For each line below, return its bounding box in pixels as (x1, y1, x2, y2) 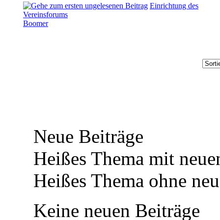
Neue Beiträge (28, 125, 143, 147)
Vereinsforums (23, 10, 68, 19)
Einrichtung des (150, 1, 198, 10)
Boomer (23, 19, 48, 27)
